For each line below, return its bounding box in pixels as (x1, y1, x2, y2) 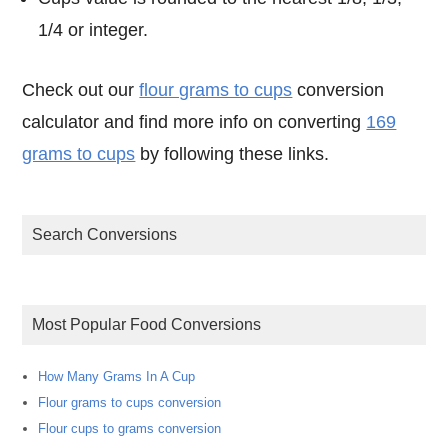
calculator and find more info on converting (22, 112, 367, 133)
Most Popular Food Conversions (45, 316, 262, 334)
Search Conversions (43, 226, 178, 244)
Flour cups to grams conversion (38, 420, 222, 436)
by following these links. (135, 144, 330, 165)
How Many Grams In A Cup (38, 368, 196, 384)
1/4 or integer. (38, 19, 149, 40)
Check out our (35, 80, 140, 101)
